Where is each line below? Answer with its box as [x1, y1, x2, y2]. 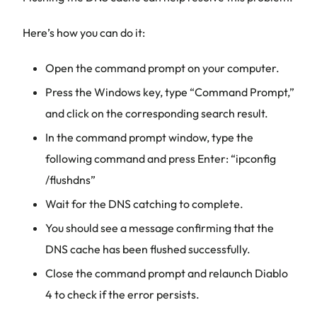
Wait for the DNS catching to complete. [45, 197, 243, 211]
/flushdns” [45, 173, 96, 187]
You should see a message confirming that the [45, 221, 274, 235]
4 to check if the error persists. [45, 287, 200, 301]
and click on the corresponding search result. [45, 106, 268, 120]
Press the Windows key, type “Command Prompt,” [45, 85, 294, 99]
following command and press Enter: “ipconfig [45, 151, 276, 166]
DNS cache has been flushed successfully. [45, 242, 250, 256]
